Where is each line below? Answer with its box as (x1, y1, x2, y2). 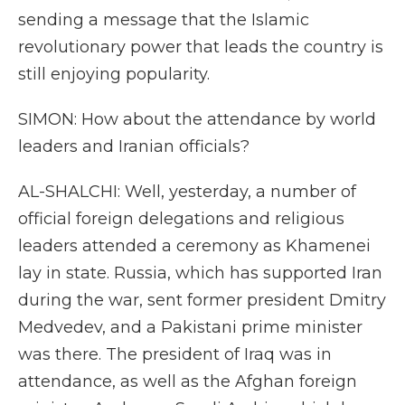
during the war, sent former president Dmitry (18, 290, 386, 310)
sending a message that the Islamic (18, 10, 309, 30)
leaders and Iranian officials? (18, 137, 250, 156)
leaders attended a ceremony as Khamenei (18, 236, 371, 256)
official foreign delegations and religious (18, 209, 344, 229)
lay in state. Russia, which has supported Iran (18, 263, 382, 283)
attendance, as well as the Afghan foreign (18, 372, 357, 391)
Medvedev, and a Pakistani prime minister (18, 317, 363, 337)
